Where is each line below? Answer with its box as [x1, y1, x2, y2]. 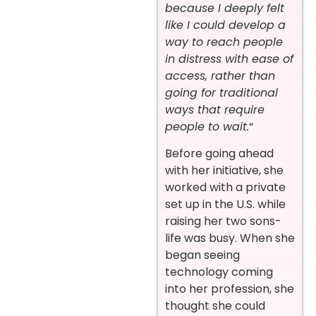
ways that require [165, 101, 265, 118]
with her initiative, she [165, 162, 284, 179]
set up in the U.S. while [165, 196, 286, 213]
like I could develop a [165, 16, 286, 33]
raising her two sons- [165, 213, 281, 230]
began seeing [165, 247, 240, 264]
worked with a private [165, 179, 286, 196]
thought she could [165, 298, 265, 315]
